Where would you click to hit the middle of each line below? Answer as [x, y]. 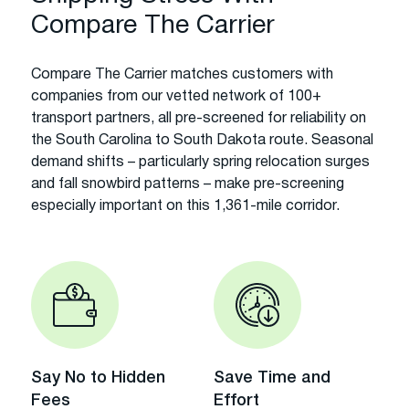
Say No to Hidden [98, 378]
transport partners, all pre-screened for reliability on [199, 118]
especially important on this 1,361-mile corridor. [185, 206]
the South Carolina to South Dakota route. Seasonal [202, 140]
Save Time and [272, 378]
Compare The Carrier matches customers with [182, 74]
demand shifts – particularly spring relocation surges [200, 162]
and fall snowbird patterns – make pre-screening [188, 184]
